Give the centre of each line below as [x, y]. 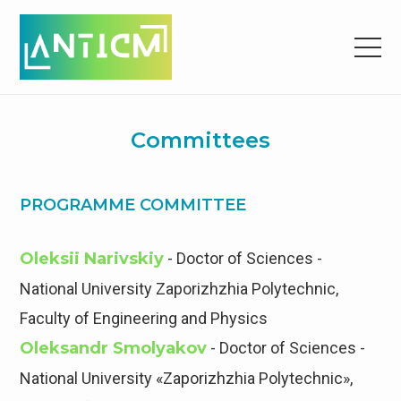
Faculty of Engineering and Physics [144, 319]
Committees [200, 141]
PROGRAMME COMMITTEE [133, 205]
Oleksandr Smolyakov [114, 349]
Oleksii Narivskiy [92, 259]
